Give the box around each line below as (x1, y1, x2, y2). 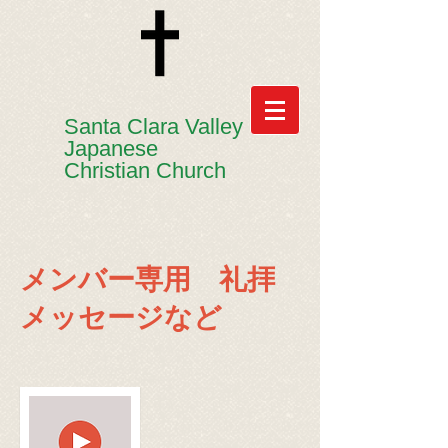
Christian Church (64, 158, 226, 183)
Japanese (64, 136, 158, 161)
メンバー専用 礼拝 (20, 264, 275, 295)
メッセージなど (20, 302, 222, 333)
